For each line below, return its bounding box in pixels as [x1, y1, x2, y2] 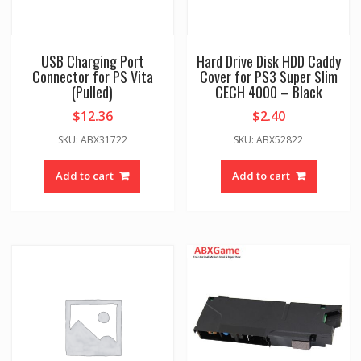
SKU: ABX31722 [57, 133, 127, 147]
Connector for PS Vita [31, 66, 153, 88]
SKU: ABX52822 [234, 133, 304, 147]
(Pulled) [72, 81, 114, 103]
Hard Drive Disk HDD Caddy [196, 51, 341, 73]
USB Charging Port [40, 51, 144, 73]
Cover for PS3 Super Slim [199, 66, 338, 88]
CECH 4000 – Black [214, 81, 322, 103]
